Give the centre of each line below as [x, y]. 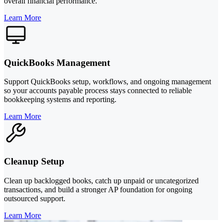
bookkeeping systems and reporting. [60, 100]
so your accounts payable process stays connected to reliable [98, 91]
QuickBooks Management [57, 62]
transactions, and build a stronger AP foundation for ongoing [98, 189]
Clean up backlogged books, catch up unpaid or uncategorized [101, 180]
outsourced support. [35, 198]
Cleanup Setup [34, 162]
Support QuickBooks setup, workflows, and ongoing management [108, 82]
